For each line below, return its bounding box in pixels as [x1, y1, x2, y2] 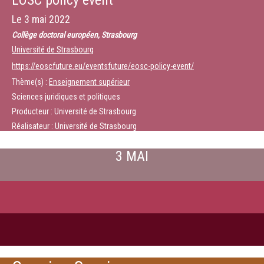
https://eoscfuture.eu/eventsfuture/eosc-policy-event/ [12, 61, 194, 71]
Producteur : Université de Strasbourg [12, 107, 136, 116]
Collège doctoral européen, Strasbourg [12, 30, 137, 39]
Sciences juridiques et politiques [12, 92, 120, 101]
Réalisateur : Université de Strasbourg [12, 121, 137, 131]
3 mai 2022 [24, 13, 70, 25]
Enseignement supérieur [49, 77, 130, 87]
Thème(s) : [12, 77, 49, 87]
